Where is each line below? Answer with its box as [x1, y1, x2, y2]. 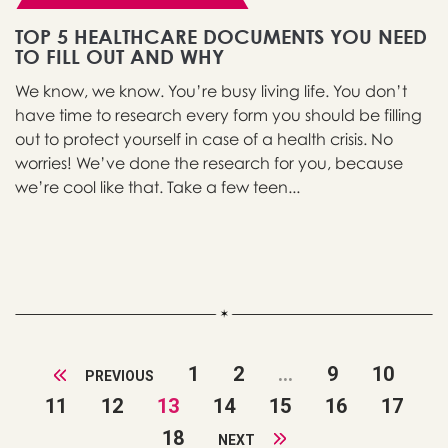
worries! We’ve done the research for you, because [15, 153, 403, 174]
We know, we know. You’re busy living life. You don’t [15, 81, 407, 102]
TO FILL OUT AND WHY [15, 45, 224, 69]
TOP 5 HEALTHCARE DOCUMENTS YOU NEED [15, 25, 427, 49]
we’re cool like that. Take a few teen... [15, 177, 300, 198]
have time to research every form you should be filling [15, 105, 422, 126]
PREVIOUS [82, 368, 154, 385]
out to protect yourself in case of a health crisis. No [15, 129, 393, 150]
